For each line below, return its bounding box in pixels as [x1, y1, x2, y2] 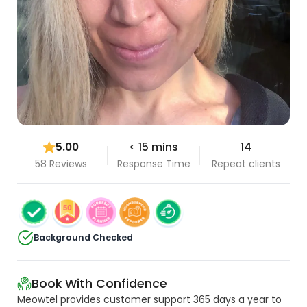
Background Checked [34, 232, 134, 244]
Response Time [116, 156, 191, 171]
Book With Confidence [32, 275, 168, 292]
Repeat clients [212, 156, 281, 171]
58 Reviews [34, 156, 87, 171]
